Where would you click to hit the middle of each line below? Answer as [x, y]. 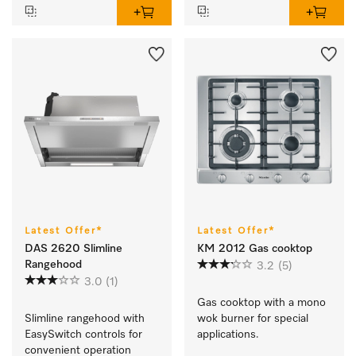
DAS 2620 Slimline [74, 249]
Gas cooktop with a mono [261, 303]
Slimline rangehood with [85, 319]
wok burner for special [253, 319]
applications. [228, 335]
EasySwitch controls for [83, 335]
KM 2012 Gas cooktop [255, 249]
